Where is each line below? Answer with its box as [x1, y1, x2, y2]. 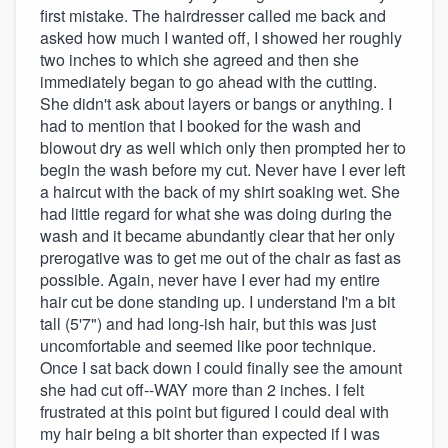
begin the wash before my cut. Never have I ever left [40, 158, 405, 182]
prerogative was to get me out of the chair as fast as [40, 246, 401, 270]
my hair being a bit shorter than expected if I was [40, 422, 380, 446]
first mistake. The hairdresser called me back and [40, 4, 386, 28]
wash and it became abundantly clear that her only [40, 224, 395, 248]
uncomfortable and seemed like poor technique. [40, 334, 376, 358]
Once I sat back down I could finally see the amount [40, 356, 402, 380]
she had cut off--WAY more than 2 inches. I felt [40, 378, 364, 402]
